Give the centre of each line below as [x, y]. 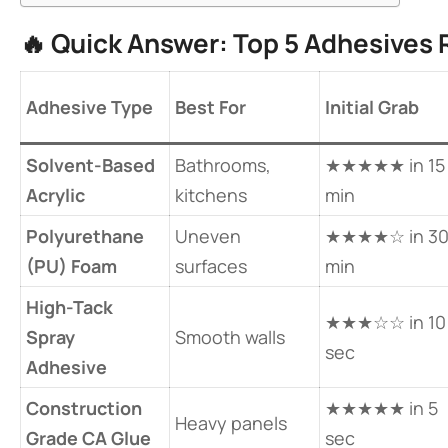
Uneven [208, 236]
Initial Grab [372, 107]
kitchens [211, 195]
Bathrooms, [223, 165]
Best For [210, 107]
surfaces [211, 266]
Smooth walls [230, 337]
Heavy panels [231, 423]
